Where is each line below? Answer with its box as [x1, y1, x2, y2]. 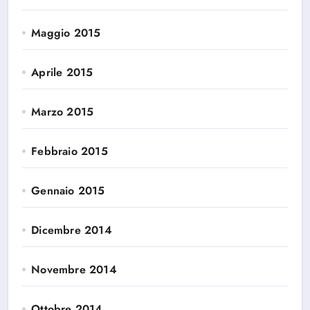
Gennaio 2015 [31, 183, 105, 199]
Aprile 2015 [31, 64, 93, 80]
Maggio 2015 [31, 25, 101, 41]
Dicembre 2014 [31, 222, 112, 238]
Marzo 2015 [31, 104, 94, 120]
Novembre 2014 [31, 262, 117, 277]
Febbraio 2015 [31, 143, 108, 159]
